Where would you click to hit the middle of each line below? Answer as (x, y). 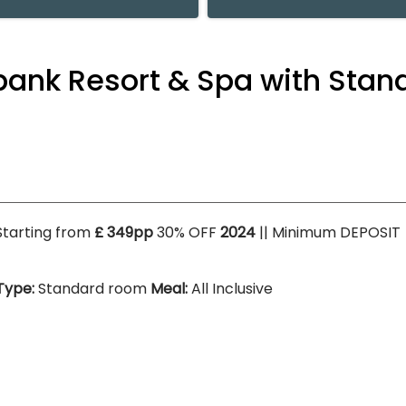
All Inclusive (232, 289)
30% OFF (187, 232)
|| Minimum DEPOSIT (328, 232)
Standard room (94, 289)
